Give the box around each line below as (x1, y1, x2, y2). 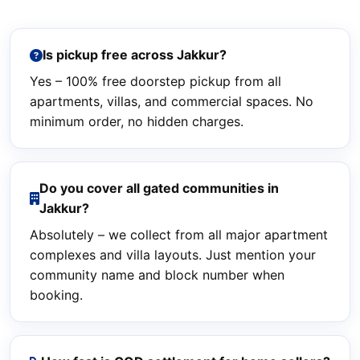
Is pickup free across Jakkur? (43, 47, 227, 63)
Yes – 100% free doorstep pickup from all (30, 73, 281, 89)
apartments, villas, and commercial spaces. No (30, 93, 313, 109)
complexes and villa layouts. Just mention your (30, 247, 316, 263)
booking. (30, 287, 83, 303)
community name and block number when (30, 267, 284, 283)
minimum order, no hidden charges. (30, 113, 243, 129)
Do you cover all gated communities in (39, 180, 279, 196)
